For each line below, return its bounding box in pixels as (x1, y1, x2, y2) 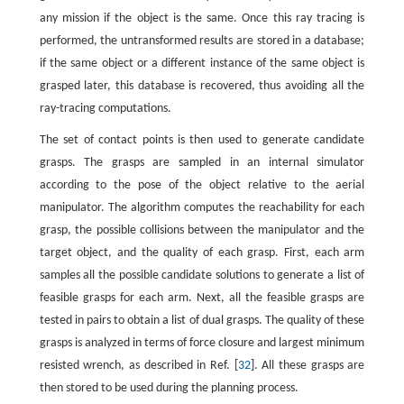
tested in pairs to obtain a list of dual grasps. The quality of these (39, 314, 365, 327)
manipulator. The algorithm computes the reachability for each (39, 201, 365, 215)
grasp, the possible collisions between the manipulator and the (39, 224, 365, 237)
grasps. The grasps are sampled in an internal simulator (39, 156, 365, 170)
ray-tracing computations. (39, 102, 171, 115)
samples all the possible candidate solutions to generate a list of (39, 269, 365, 282)
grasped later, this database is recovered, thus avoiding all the (39, 79, 365, 93)
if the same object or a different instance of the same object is (39, 57, 365, 70)
